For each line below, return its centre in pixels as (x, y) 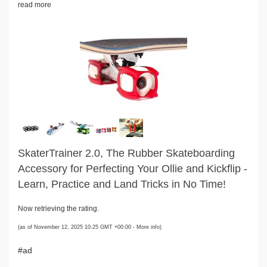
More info (148, 227)
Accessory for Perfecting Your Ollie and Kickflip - (133, 168)
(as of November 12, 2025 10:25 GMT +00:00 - (77, 227)
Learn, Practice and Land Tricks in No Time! (122, 184)
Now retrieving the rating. (58, 208)
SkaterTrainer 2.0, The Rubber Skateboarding (126, 153)
